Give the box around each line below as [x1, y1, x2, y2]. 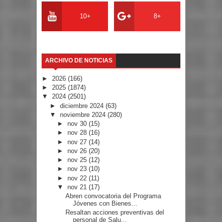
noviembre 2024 [59, 111, 108, 118]
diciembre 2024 [59, 102, 106, 110]
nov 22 [67, 174, 89, 182]
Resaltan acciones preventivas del [65, 209, 165, 217]
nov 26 [67, 147, 89, 155]
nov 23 [67, 165, 89, 173]
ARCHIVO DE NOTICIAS [45, 56, 112, 64]
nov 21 [67, 183, 89, 191]
